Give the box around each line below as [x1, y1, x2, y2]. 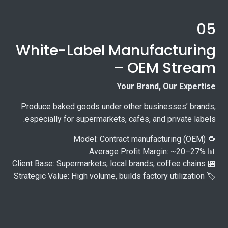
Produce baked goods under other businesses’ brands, [21, 102, 216, 112]
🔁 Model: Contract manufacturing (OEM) [206, 134, 216, 145]
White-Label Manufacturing [16, 40, 216, 61]
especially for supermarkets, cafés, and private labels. [25, 114, 216, 124]
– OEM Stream [114, 58, 216, 78]
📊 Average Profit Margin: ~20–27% [206, 147, 216, 157]
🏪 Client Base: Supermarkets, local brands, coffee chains [206, 159, 216, 169]
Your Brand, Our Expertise [117, 81, 216, 92]
